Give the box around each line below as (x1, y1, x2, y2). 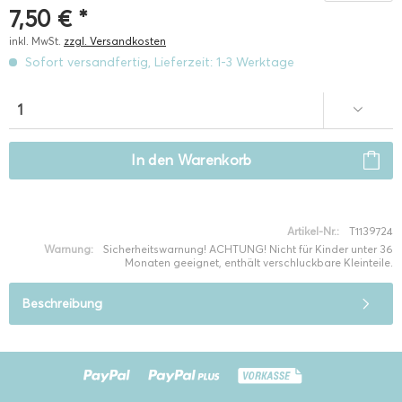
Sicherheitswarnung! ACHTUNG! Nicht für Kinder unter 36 (103, 242, 393, 256)
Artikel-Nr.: (287, 224, 339, 238)
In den (131, 152, 174, 169)
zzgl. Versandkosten (64, 34, 166, 48)
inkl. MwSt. (9, 34, 64, 48)
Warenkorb (177, 152, 252, 169)
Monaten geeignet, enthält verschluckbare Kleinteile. (125, 256, 393, 269)
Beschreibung (22, 296, 102, 311)
